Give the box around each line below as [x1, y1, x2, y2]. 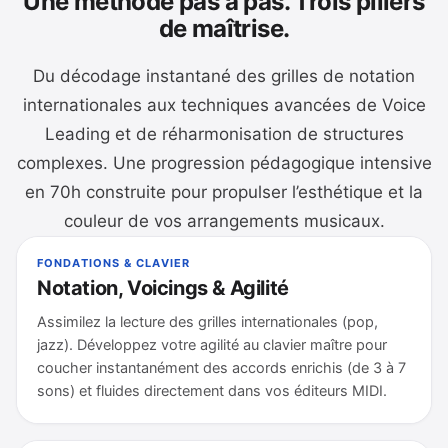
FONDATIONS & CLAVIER [37, 256, 190, 270]
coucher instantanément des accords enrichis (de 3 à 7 [37, 359, 406, 377]
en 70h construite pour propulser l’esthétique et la [25, 182, 423, 202]
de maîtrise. [158, 14, 290, 43]
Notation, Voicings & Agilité [37, 276, 289, 300]
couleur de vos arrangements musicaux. [63, 211, 385, 231]
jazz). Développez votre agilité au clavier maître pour [37, 336, 387, 354]
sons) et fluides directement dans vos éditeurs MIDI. [37, 382, 387, 400]
